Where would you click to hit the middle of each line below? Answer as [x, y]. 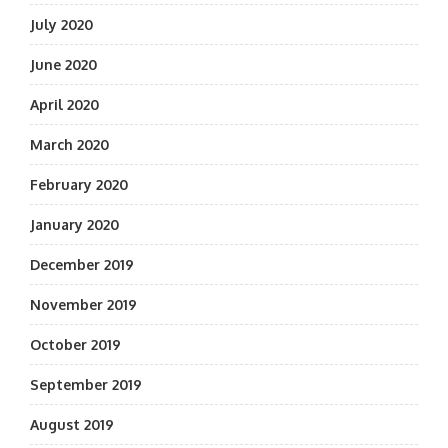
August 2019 [72, 424]
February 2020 [79, 184]
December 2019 [82, 264]
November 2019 [83, 304]
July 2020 [61, 24]
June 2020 [63, 64]
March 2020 [69, 144]
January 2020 [74, 224]
